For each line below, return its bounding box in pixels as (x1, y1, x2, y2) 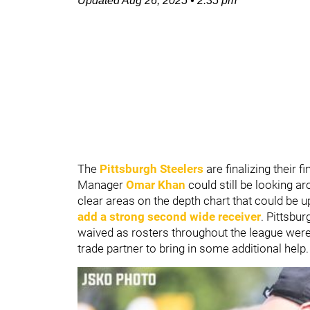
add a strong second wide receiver (77, 210, 261, 224)
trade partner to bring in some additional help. (77, 241, 309, 255)
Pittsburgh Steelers (100, 162, 203, 176)
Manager (77, 178, 126, 192)
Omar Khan (126, 178, 185, 192)
